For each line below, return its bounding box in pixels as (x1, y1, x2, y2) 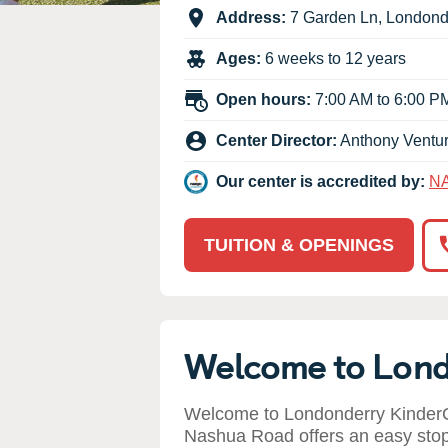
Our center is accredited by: (216, 173, 425, 190)
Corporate (147, 65, 219, 83)
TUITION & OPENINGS (204, 235, 394, 255)
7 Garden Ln (290, 9, 378, 26)
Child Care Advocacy (147, 31, 298, 49)
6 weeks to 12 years (261, 50, 406, 67)
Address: (216, 9, 286, 26)
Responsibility (147, 83, 249, 101)
